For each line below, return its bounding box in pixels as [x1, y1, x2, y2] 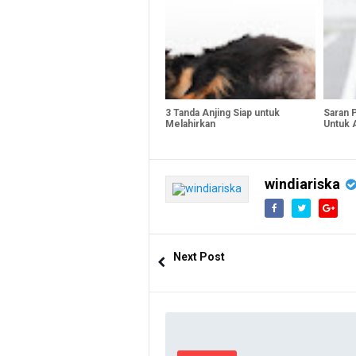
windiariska [265, 175, 340, 192]
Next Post [173, 250, 225, 263]
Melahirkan [165, 118, 215, 130]
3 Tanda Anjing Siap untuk [165, 106, 280, 118]
